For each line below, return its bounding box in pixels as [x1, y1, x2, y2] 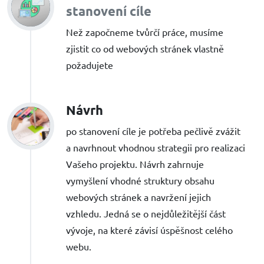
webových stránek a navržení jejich [66, 190, 211, 203]
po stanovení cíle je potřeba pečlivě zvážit [66, 124, 240, 137]
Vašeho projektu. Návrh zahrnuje [66, 157, 204, 170]
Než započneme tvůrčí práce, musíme [66, 25, 223, 38]
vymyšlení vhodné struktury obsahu [66, 174, 214, 186]
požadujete [66, 58, 113, 71]
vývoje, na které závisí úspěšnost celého [66, 223, 233, 236]
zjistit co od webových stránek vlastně [66, 42, 224, 54]
